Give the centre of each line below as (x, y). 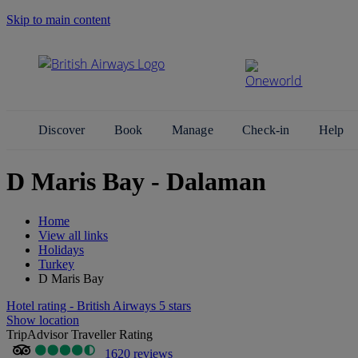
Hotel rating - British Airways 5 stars (99, 305)
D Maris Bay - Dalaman (136, 182)
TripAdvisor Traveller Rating (80, 334)
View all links (73, 235)
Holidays (61, 249)
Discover (64, 130)
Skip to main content (58, 20)
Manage (194, 130)
